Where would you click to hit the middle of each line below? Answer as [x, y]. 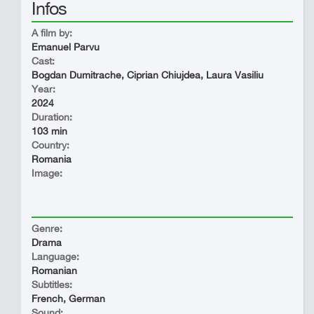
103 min [49, 131]
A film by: [52, 33]
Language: [55, 257]
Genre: [47, 228]
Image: [47, 173]
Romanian [54, 271]
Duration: [52, 117]
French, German [68, 299]
